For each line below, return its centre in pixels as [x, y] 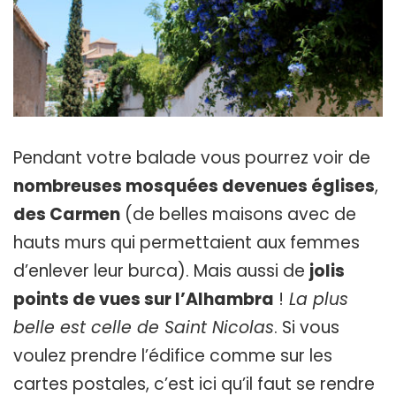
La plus [316, 300]
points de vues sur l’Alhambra [144, 300]
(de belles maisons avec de [238, 215]
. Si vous [307, 328]
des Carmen [67, 215]
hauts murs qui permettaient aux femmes [187, 243]
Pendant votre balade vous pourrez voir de [192, 158]
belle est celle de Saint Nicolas [144, 328]
